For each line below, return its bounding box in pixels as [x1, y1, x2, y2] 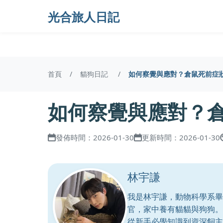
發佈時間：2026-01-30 [56, 132, 134, 142]
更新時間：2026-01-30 [142, 132, 220, 142]
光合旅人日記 [48, 7, 119, 25]
